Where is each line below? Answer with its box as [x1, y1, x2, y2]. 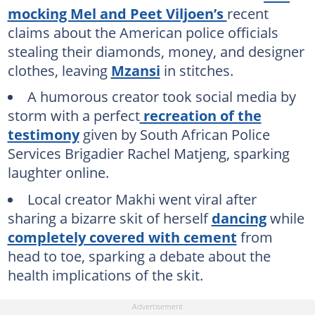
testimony [7, 124, 79, 145]
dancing [211, 207, 266, 228]
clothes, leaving [7, 60, 111, 80]
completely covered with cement [7, 226, 237, 247]
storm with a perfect [7, 105, 140, 126]
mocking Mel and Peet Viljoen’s [7, 3, 227, 23]
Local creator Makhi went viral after [27, 188, 257, 209]
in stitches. [160, 60, 233, 80]
